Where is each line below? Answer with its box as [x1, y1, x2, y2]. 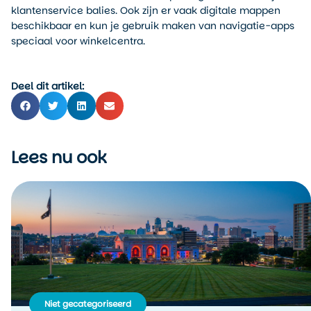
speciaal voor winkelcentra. [11, 33, 145, 48]
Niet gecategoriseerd [44, 297, 131, 310]
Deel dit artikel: [11, 79, 84, 94]
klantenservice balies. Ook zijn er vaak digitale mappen [11, 3, 280, 17]
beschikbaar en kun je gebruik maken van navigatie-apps [11, 18, 294, 33]
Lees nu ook [11, 145, 106, 169]
